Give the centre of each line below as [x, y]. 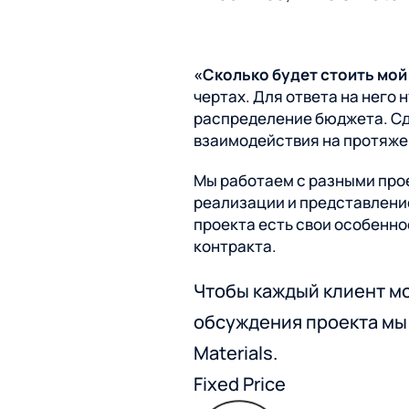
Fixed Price [240, 384]
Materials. [236, 353]
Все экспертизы [154, 79]
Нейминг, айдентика [199, 149]
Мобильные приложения [239, 26]
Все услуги [136, 207]
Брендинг [172, 61]
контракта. [235, 246]
